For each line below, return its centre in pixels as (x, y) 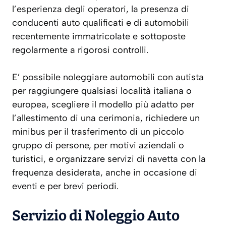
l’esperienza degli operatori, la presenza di (101, 9)
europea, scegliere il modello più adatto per (103, 105)
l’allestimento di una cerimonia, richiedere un (106, 118)
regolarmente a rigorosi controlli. (80, 50)
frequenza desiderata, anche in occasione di (105, 173)
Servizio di (48, 216)
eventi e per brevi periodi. (65, 186)
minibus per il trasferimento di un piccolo (98, 132)
